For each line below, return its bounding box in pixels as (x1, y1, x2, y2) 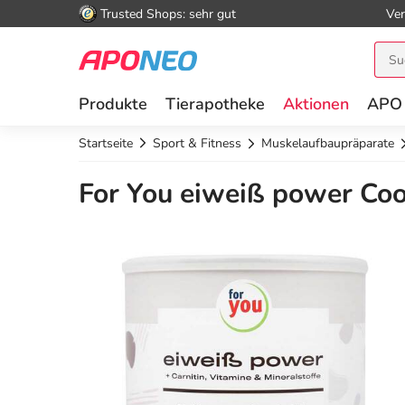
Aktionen (283, 93, 349, 115)
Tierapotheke (165, 93, 265, 115)
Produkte (79, 93, 147, 115)
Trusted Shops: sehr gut (100, 5, 236, 23)
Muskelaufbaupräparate (261, 135, 394, 152)
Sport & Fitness (153, 135, 241, 152)
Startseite (79, 135, 133, 152)
